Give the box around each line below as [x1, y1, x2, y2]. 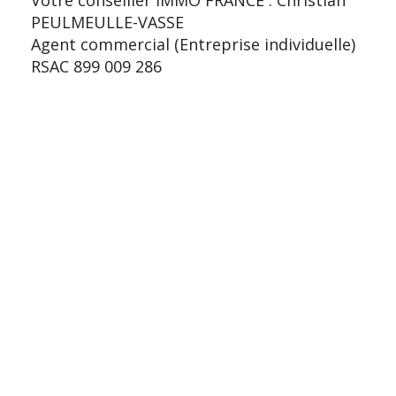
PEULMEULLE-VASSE [31, 11, 184, 33]
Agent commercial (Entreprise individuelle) [31, 33, 355, 55]
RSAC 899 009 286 [31, 55, 162, 77]
